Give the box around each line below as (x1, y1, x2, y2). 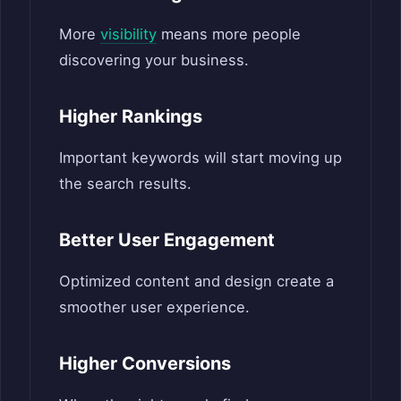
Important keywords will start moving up (59, 148, 342, 166)
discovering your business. (59, 50, 249, 69)
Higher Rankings (59, 105, 202, 127)
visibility (100, 24, 157, 43)
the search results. (59, 174, 192, 192)
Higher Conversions (59, 352, 231, 374)
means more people (157, 24, 301, 43)
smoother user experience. (59, 297, 250, 316)
